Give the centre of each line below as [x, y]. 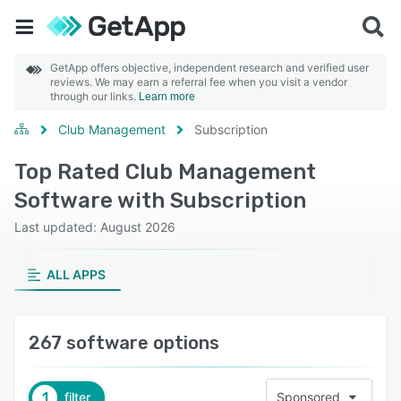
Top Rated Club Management [165, 172]
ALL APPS [76, 274]
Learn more [167, 97]
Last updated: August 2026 [95, 227]
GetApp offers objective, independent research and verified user [209, 68]
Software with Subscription [160, 200]
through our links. [94, 96]
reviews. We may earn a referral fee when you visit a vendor [199, 82]
